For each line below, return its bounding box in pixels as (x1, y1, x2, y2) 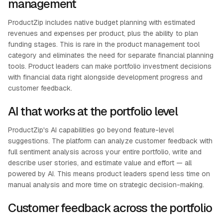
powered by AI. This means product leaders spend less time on (8, 169, 210, 178)
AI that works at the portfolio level (8, 104, 178, 119)
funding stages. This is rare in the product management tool (8, 40, 200, 49)
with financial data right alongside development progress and (8, 73, 203, 82)
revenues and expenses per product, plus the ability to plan (8, 29, 198, 38)
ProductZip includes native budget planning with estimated (8, 18, 195, 27)
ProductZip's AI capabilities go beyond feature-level (8, 125, 174, 134)
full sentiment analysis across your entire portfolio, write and (8, 147, 202, 156)
